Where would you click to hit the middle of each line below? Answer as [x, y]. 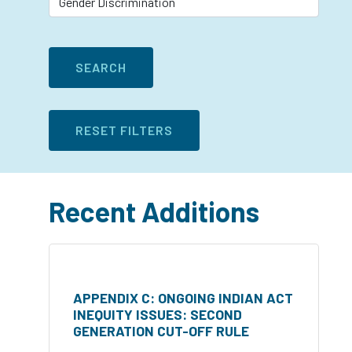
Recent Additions [154, 212]
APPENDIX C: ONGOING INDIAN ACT [183, 298]
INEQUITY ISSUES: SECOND [158, 315]
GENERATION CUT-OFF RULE [161, 331]
